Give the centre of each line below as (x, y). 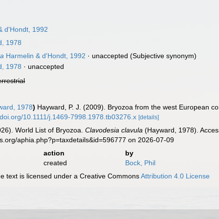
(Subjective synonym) (163, 56)
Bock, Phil (140, 163)
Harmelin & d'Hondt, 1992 (45, 56)
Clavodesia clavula (114, 130)
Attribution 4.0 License (175, 176)
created (55, 163)
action (54, 153)
